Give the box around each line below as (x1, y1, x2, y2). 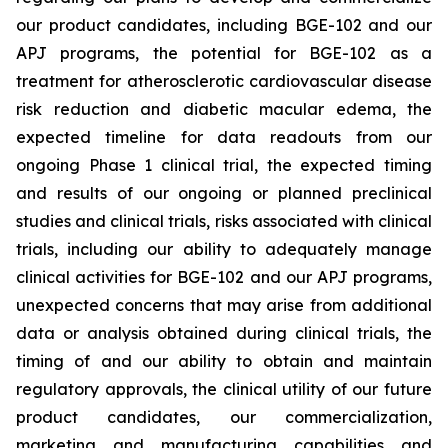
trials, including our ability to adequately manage (16, 239, 432, 259)
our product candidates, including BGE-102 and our (16, 15, 432, 35)
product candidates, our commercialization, (16, 407, 432, 427)
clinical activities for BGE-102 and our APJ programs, (16, 267, 432, 287)
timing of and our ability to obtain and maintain (16, 351, 432, 371)
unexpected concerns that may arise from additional (16, 295, 432, 315)
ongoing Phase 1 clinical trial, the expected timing (16, 155, 432, 175)
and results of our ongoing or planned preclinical (16, 183, 432, 203)
